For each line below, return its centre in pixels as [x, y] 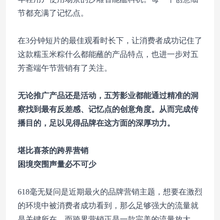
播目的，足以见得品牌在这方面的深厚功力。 [96, 123]
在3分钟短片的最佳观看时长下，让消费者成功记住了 [110, 41]
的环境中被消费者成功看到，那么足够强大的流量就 [108, 206]
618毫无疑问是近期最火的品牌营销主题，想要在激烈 [110, 192]
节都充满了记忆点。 [53, 13]
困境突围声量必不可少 [57, 164]
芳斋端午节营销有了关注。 [65, 68]
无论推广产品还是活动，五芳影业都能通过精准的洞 [108, 96]
